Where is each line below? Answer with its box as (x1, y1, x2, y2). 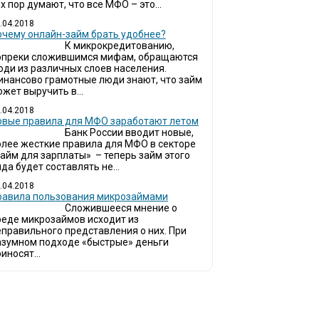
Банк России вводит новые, (64, 127, 194, 138)
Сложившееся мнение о (64, 202, 177, 214)
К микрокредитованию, (64, 40, 174, 51)
